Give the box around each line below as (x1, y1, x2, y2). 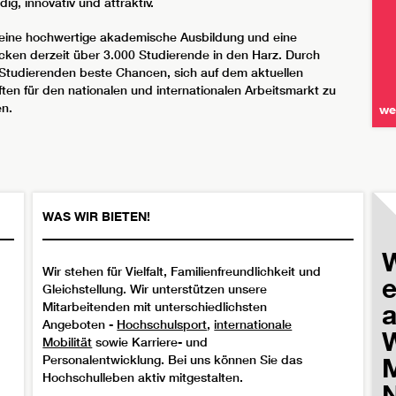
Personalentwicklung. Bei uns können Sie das (42, 351, 303, 368)
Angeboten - (42, 316, 118, 332)
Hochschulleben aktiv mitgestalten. (42, 369, 244, 385)
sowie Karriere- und (92, 333, 209, 350)
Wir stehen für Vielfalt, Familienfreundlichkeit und (42, 263, 322, 279)
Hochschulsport (117, 316, 208, 332)
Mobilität (42, 333, 93, 350)
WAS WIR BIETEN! (42, 208, 151, 224)
